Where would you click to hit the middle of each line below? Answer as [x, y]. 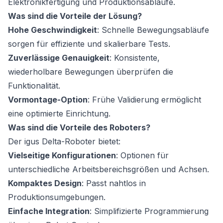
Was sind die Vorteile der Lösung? [75, 16]
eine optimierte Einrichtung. [59, 113]
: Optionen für [142, 155]
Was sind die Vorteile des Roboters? [79, 127]
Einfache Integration [49, 211]
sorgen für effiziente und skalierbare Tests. [89, 44]
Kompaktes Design [45, 183]
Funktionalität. [34, 85]
